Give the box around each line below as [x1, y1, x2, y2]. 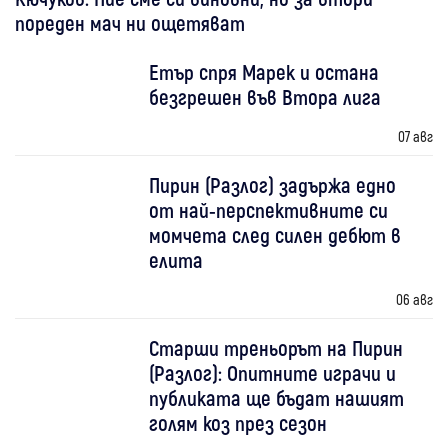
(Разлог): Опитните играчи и [149, 359, 397, 385]
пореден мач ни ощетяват [15, 9, 245, 35]
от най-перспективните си [149, 196, 389, 222]
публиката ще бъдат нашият [149, 384, 405, 410]
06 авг [395, 289, 433, 308]
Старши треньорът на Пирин [149, 334, 404, 360]
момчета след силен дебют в [149, 221, 402, 247]
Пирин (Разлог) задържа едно [149, 171, 397, 197]
